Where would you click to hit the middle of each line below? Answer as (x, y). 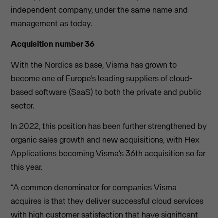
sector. (23, 105)
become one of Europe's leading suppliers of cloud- (102, 78)
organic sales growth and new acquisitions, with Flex (105, 139)
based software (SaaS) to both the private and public (106, 92)
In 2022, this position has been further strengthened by (109, 126)
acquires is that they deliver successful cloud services (107, 201)
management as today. (52, 23)
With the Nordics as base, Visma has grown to (94, 64)
